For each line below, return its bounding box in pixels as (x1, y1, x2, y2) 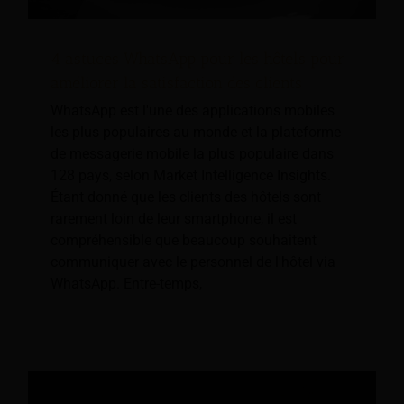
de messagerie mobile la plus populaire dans (50, 145, 334, 163)
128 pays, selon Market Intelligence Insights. (50, 167, 331, 185)
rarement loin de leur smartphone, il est (50, 210, 297, 228)
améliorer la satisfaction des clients (50, 73, 302, 94)
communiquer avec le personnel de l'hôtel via (50, 253, 335, 271)
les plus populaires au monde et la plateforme (50, 124, 341, 142)
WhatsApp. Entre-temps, (50, 275, 202, 293)
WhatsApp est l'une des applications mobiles (50, 102, 335, 120)
